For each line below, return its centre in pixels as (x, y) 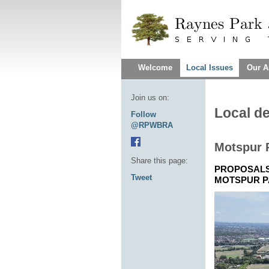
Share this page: (159, 161)
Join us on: (150, 98)
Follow (144, 114)
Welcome (155, 68)
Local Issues (210, 68)
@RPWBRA (152, 125)
